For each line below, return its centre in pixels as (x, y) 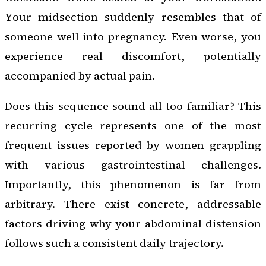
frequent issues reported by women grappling (133, 145)
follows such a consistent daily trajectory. (114, 243)
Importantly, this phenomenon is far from (133, 185)
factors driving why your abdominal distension (133, 224)
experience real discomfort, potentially (133, 56)
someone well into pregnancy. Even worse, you (133, 37)
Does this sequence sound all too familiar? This (133, 106)
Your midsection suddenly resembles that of (133, 17)
